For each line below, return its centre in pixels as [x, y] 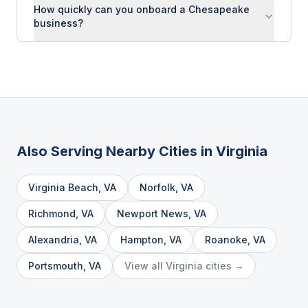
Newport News [153, 213]
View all [145, 266]
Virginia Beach [63, 187]
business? [58, 23]
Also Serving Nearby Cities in [116, 151]
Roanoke [226, 240]
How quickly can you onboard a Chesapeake [142, 9]
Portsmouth [56, 266]
